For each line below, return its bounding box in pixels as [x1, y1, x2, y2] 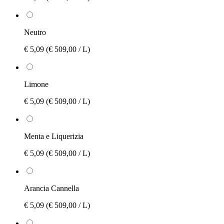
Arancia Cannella [24, 183, 79, 192]
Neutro [24, 27, 46, 36]
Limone [24, 79, 48, 88]
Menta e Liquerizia [24, 131, 83, 140]
